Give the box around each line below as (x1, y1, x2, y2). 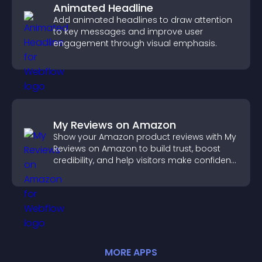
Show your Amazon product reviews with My (53, 131, 236, 143)
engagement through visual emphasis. (53, 37, 217, 49)
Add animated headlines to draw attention (53, 14, 232, 26)
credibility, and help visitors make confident (53, 154, 234, 166)
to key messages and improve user (53, 26, 203, 37)
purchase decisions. (53, 166, 138, 178)
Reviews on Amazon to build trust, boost (53, 143, 220, 154)
